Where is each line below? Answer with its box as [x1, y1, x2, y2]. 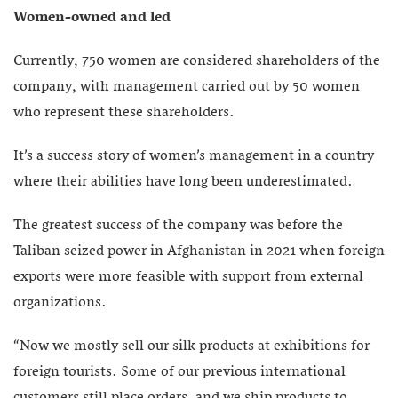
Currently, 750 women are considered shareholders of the [13, 48, 380, 74]
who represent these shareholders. [13, 99, 235, 125]
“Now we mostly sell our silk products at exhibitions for [13, 333, 370, 359]
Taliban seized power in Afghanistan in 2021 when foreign [13, 238, 385, 264]
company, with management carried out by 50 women [13, 74, 360, 99]
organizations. [13, 290, 107, 315]
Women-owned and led [13, 4, 171, 30]
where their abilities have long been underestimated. [13, 169, 353, 195]
